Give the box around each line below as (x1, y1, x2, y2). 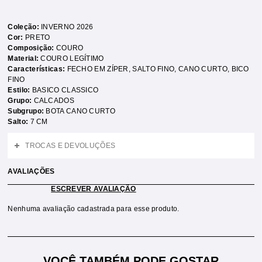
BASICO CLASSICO (32, 86, 99, 94)
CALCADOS (33, 96, 74, 105)
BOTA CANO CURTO (46, 107, 115, 115)
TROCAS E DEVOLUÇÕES (25, 142, 116, 150)
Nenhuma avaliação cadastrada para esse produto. (8, 205, 180, 213)
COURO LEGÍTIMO (40, 54, 104, 63)
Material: (8, 54, 41, 63)
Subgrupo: (8, 107, 46, 115)
